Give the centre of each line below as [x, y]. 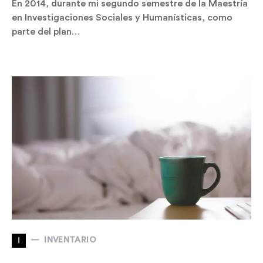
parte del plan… [46, 31]
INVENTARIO [70, 240]
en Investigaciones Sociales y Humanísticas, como [122, 17]
